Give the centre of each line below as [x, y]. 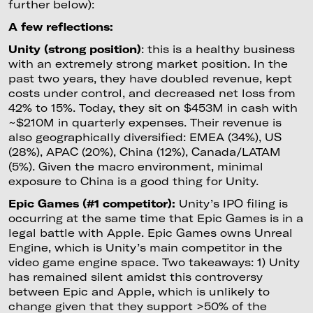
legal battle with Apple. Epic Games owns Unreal [150, 232]
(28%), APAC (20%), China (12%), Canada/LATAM [144, 151]
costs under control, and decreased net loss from [152, 93]
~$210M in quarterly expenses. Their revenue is [145, 122]
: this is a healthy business [218, 49]
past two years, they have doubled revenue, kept [150, 78]
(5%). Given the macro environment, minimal [136, 166]
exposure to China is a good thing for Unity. [137, 181]
